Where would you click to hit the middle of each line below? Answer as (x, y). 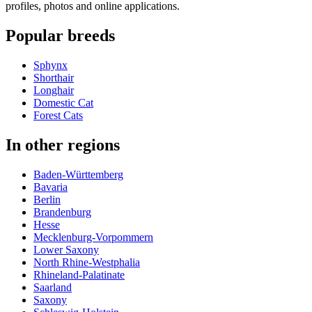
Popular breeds (60, 36)
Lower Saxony (66, 250)
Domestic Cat (63, 103)
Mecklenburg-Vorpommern (93, 237)
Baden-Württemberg (78, 174)
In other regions (63, 145)
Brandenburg (62, 212)
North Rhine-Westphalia (87, 262)
